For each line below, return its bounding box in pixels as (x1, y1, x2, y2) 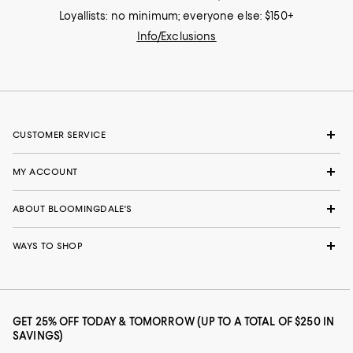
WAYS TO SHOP (13, 240, 84, 252)
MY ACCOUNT (13, 166, 78, 178)
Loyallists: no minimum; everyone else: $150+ (59, 9, 294, 23)
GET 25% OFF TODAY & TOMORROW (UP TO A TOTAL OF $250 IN (13, 315, 335, 329)
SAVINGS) (13, 329, 64, 343)
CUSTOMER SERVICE (13, 129, 106, 141)
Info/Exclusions (136, 30, 217, 43)
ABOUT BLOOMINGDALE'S (13, 203, 132, 215)
